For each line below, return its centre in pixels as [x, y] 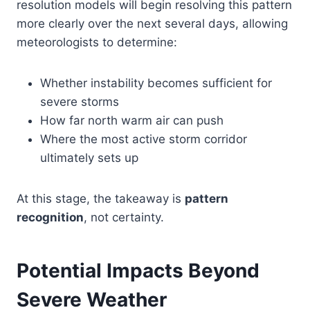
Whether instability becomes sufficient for [156, 83]
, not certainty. [124, 217]
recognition [50, 217]
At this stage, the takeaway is [101, 198]
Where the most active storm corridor [144, 139]
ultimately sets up [89, 157]
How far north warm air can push [132, 120]
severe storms [80, 101]
